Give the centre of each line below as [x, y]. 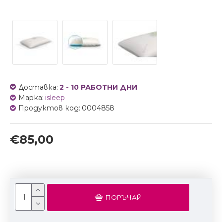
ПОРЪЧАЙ [124, 197]
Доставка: [38, 87]
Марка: [31, 97]
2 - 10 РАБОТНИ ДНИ [98, 87]
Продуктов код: [49, 108]
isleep [55, 97]
